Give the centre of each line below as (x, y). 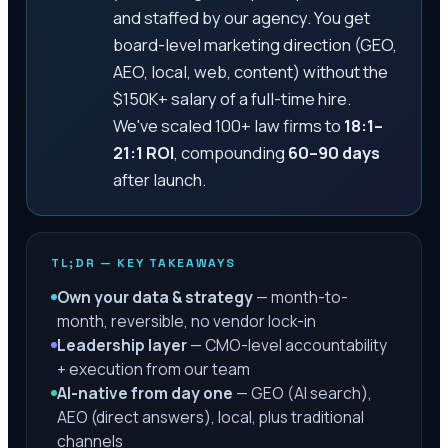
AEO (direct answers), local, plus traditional (210, 417)
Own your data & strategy (155, 297)
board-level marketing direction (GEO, (254, 44)
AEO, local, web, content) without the (250, 71)
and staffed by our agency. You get (241, 17)
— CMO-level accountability (287, 345)
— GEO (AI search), (302, 393)
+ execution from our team (153, 369)
